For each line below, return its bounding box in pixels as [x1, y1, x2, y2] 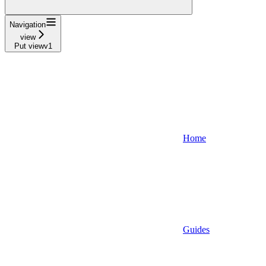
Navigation [9, 20, 46, 30]
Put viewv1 [14, 42, 52, 51]
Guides [183, 224, 210, 235]
